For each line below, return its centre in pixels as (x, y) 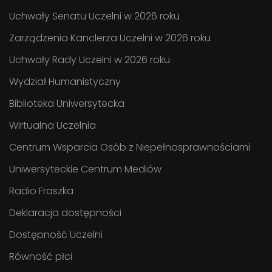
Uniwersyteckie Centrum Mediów (85, 169)
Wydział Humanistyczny (65, 81)
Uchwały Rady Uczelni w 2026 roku (90, 59)
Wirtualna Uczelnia (53, 125)
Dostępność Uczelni (56, 234)
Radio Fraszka (41, 191)
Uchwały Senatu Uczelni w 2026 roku (94, 16)
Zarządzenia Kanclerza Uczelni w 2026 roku (110, 38)
